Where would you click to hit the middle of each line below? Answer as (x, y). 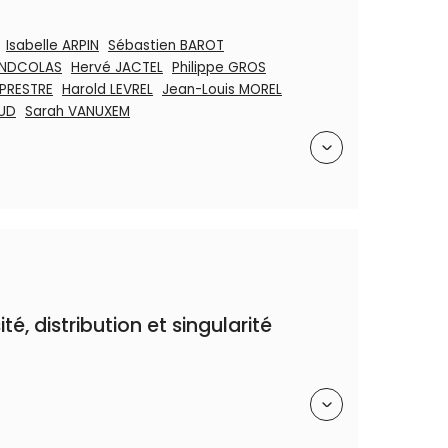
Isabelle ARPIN (52, 45)
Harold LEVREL (107, 89)
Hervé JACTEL (117, 67)
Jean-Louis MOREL (222, 89)
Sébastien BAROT (166, 45)
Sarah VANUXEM (77, 111)
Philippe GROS (219, 67)
